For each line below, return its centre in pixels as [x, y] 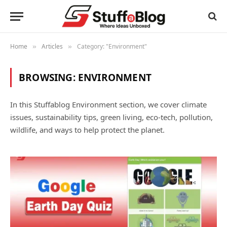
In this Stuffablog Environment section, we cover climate [108, 104]
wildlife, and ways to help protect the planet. [87, 130]
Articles [52, 46]
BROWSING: [48, 78]
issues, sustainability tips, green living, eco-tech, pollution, [111, 117]
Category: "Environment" [112, 46]
